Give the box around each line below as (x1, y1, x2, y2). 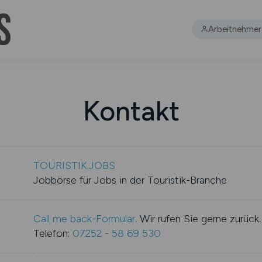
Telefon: (33, 227, 73, 240)
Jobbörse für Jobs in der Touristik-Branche (33, 174, 227, 187)
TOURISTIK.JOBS (33, 159, 116, 172)
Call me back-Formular (33, 212, 136, 225)
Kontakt (82, 95, 180, 127)
